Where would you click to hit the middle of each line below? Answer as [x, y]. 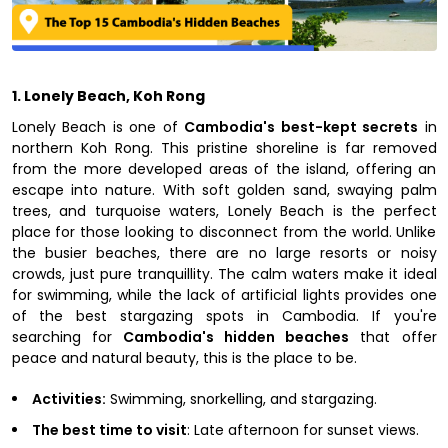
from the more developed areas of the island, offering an [224, 168]
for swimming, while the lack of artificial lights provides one [224, 294]
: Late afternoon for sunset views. [302, 429]
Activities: [68, 398]
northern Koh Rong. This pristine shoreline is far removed [224, 147]
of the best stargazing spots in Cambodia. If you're [224, 315]
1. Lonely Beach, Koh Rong [108, 95]
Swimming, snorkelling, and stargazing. [241, 398]
